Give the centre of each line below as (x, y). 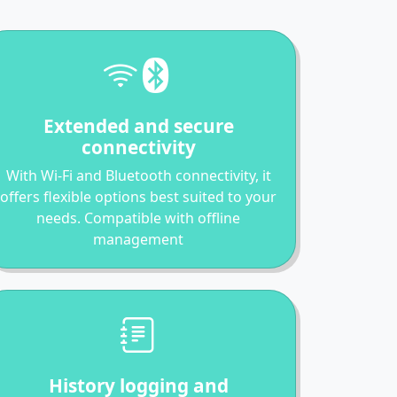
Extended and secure (138, 125)
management (138, 239)
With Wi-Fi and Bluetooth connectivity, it (138, 175)
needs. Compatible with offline (138, 218)
